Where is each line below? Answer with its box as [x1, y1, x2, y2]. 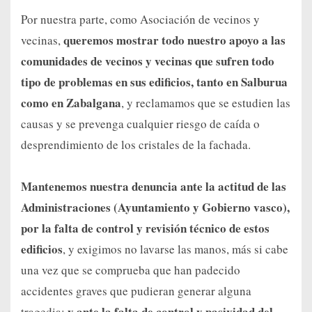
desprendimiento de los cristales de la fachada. [21, 136, 251, 153]
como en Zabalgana [21, 94, 121, 112]
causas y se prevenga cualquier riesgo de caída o [21, 116, 260, 132]
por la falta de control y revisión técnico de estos [21, 219, 270, 237]
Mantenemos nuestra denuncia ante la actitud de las [21, 178, 286, 196]
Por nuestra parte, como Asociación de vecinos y [21, 11, 260, 28]
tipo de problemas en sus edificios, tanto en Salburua [21, 73, 288, 91]
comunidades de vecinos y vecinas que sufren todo [21, 52, 274, 70]
